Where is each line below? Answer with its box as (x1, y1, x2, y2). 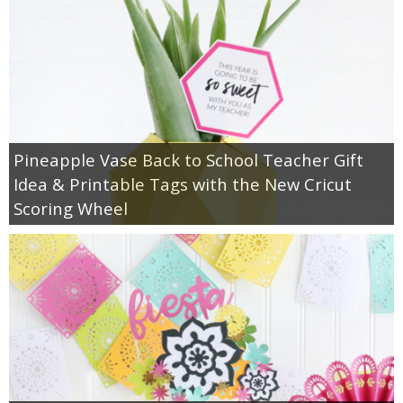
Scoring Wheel (13, 196, 128, 219)
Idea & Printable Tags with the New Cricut (13, 172, 352, 195)
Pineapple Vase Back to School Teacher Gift (13, 148, 363, 171)
